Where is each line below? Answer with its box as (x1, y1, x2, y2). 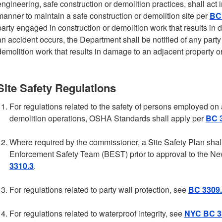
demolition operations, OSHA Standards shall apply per (9, 112, 206, 124)
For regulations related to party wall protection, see (9, 184, 188, 195)
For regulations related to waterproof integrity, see (9, 208, 184, 219)
